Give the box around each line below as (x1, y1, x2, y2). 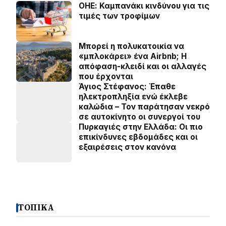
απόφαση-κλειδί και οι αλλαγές (79, 62, 206, 72)
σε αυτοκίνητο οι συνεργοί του (79, 112, 200, 122)
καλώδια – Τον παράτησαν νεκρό (79, 102, 210, 112)
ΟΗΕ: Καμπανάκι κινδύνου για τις (79, 1, 209, 11)
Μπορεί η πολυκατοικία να (79, 41, 184, 51)
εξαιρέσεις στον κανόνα (79, 142, 176, 152)
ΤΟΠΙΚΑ (18, 202, 55, 214)
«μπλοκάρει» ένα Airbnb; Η (79, 51, 187, 62)
